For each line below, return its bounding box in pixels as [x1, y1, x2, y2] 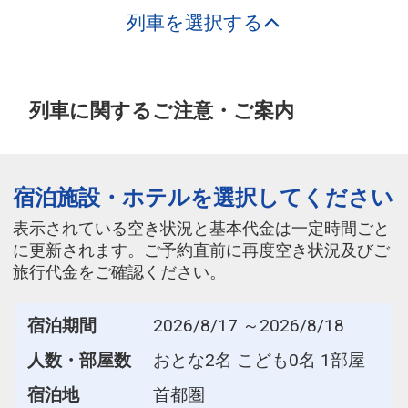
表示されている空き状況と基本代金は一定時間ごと [13, 219, 390, 239]
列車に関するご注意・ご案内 [29, 98, 294, 123]
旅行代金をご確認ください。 [13, 263, 226, 282]
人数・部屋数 [26, 350, 131, 372]
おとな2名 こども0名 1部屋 [153, 350, 366, 372]
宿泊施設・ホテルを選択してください [13, 185, 393, 211]
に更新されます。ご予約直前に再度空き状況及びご [13, 241, 390, 260]
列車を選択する [127, 12, 263, 35]
